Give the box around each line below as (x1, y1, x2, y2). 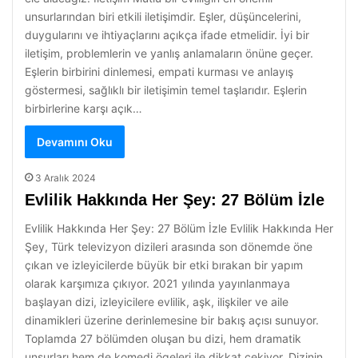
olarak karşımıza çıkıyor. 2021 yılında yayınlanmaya (25, 276, 290, 290)
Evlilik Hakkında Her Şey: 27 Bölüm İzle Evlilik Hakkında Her (25, 221, 333, 235)
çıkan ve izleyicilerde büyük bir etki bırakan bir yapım (25, 258, 303, 272)
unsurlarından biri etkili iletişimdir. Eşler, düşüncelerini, (25, 10, 301, 23)
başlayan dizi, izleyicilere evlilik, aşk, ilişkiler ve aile (25, 295, 288, 308)
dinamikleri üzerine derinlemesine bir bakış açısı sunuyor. (25, 313, 319, 327)
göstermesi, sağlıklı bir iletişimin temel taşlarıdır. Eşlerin (25, 83, 307, 97)
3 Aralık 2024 (35, 172, 96, 184)
